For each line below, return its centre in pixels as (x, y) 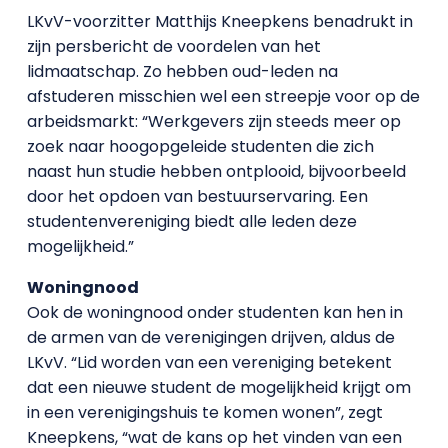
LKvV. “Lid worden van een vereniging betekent (209, 362)
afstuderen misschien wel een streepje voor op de (223, 96)
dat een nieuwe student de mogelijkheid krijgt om (218, 387)
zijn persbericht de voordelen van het (173, 46)
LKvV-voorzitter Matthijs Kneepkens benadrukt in (219, 21)
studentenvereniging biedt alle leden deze (191, 221)
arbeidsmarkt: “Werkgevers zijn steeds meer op (213, 121)
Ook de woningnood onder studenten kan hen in (214, 312)
